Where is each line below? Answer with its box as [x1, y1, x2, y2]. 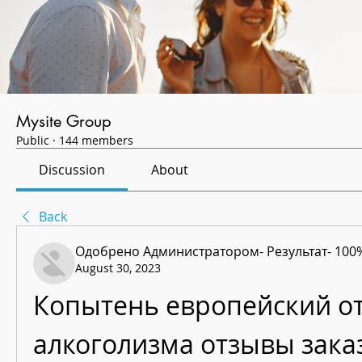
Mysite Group [16, 110, 112, 132]
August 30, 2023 [75, 259, 161, 276]
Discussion [39, 160, 106, 179]
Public [16, 132, 49, 148]
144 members [59, 132, 133, 148]
